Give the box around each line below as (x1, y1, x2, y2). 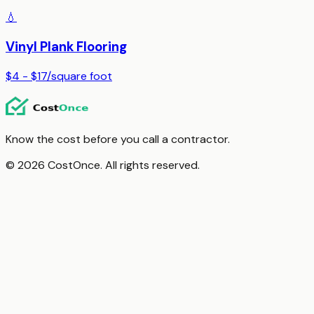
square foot (51, 68, 112, 83)
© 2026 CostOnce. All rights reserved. (6, 157, 200, 172)
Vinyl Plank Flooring (6, 37, 127, 55)
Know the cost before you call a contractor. (6, 131, 230, 146)
